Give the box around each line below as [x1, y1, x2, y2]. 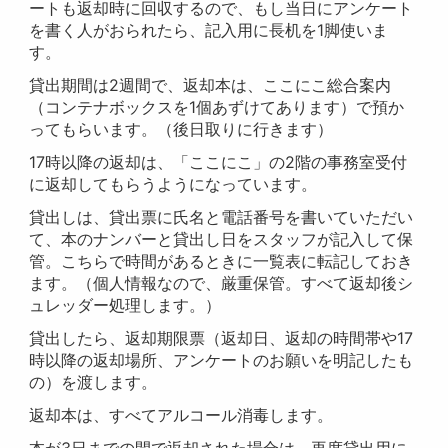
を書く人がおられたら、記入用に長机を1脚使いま [29, 20, 389, 41]
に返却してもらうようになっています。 [29, 174, 318, 195]
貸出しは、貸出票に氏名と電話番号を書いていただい [29, 207, 414, 228]
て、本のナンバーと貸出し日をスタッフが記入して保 [29, 229, 414, 250]
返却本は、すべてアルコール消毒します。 [29, 405, 334, 426]
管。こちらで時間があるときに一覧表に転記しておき [29, 251, 414, 272]
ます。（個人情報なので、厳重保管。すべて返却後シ [29, 273, 414, 294]
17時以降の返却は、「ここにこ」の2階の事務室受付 [29, 152, 408, 173]
